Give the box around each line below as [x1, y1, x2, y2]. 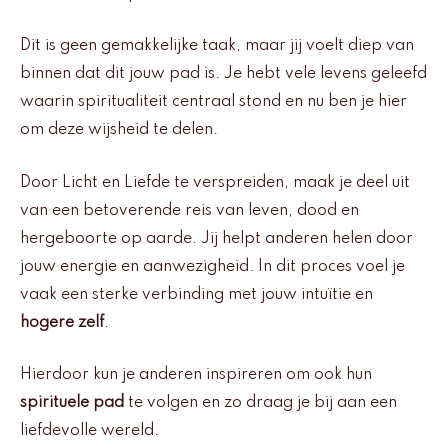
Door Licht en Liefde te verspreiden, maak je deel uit [20, 174, 410, 191]
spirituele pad [20, 395, 124, 412]
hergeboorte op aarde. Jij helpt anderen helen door [20, 230, 413, 247]
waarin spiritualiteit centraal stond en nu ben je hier [20, 94, 407, 111]
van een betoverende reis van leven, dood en [20, 202, 359, 219]
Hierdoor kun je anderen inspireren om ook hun [20, 367, 372, 384]
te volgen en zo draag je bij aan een [124, 395, 397, 412]
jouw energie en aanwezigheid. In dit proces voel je [20, 258, 405, 275]
